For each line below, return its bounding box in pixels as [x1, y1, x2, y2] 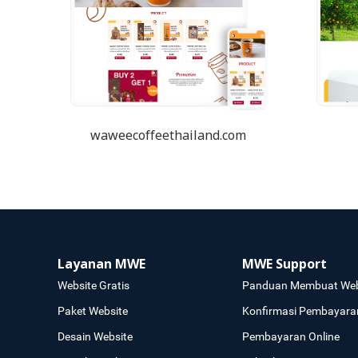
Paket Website [58, 304, 128, 317]
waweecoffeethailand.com [90, 125, 247, 145]
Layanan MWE [58, 254, 145, 274]
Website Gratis [58, 278, 129, 292]
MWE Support [241, 254, 327, 274]
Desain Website [58, 329, 133, 343]
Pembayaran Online [241, 329, 340, 343]
